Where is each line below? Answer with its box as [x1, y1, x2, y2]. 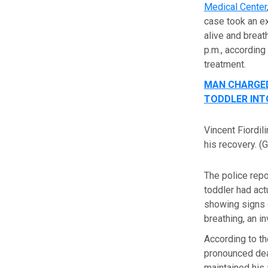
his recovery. [203, 139, 257, 151]
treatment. [203, 59, 246, 71]
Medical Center [203, 1, 267, 13]
